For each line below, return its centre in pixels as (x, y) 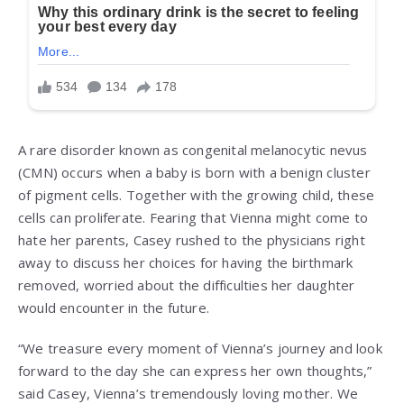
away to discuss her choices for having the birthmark (186, 262)
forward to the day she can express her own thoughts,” (195, 370)
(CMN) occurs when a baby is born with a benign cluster (194, 172)
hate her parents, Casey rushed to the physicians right (192, 239)
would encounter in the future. (114, 307)
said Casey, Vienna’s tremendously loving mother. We (188, 393)
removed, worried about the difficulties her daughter (187, 285)
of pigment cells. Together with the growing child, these (197, 194)
